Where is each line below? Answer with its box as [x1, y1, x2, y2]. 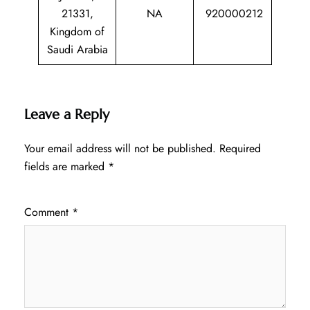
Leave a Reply [24, 105, 109, 123]
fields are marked [24, 158, 108, 174]
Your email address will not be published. [24, 140, 216, 156]
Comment [24, 203, 72, 220]
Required [219, 140, 261, 156]
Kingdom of [50, 23, 104, 39]
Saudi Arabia [46, 41, 108, 57]
